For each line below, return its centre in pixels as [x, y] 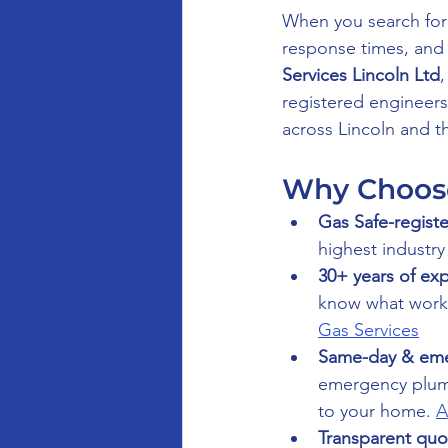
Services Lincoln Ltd [361, 75]
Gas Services [368, 330]
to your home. [377, 411]
